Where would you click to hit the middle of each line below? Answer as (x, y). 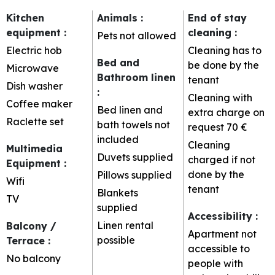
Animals (119, 17)
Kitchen (25, 17)
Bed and (118, 62)
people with (215, 263)
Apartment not (222, 234)
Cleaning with (220, 97)
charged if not (222, 159)
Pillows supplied (134, 175)
